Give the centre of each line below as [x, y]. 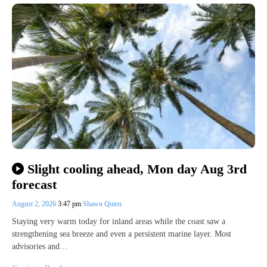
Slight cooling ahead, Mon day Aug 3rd [137, 169]
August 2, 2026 [35, 204]
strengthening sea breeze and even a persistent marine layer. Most [122, 234]
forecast [34, 185]
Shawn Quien [102, 204]
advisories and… [40, 247]
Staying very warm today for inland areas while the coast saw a [119, 222]
